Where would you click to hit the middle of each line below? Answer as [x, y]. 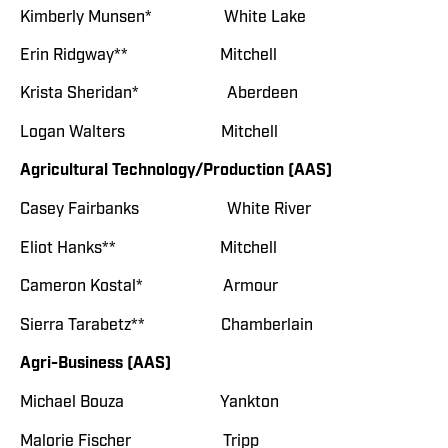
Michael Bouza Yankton [149, 402]
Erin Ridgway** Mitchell [148, 54]
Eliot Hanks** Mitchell [148, 247]
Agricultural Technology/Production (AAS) [176, 171]
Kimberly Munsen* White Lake [163, 16]
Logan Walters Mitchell [149, 131]
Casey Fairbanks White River [165, 209]
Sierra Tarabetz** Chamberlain [166, 324]
